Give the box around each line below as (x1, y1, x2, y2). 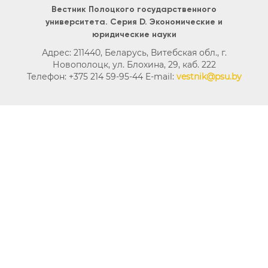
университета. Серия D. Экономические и (45, 17, 223, 26)
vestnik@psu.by (176, 71, 242, 82)
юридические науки (92, 30, 176, 39)
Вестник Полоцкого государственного (51, 5, 217, 14)
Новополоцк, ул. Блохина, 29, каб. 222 (52, 59, 216, 70)
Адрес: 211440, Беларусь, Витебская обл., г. (41, 47, 227, 58)
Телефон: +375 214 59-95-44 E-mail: (26, 71, 176, 82)
